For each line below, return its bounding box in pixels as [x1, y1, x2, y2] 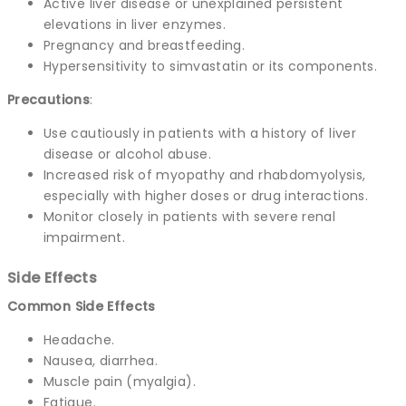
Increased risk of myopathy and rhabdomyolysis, [43, 165, 366, 184]
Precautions [7, 90, 90, 109]
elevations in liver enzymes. [43, 14, 227, 34]
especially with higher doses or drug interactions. [43, 186, 368, 205]
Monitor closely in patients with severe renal [43, 207, 336, 226]
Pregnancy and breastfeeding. [43, 35, 246, 54]
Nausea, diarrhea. [43, 351, 159, 370]
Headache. [43, 330, 115, 349]
